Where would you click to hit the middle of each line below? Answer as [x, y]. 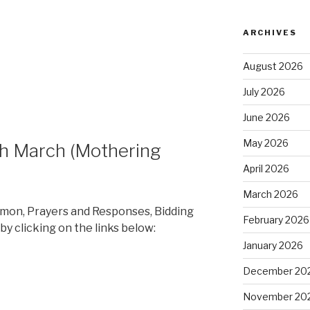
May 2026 [265, 143]
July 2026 [264, 91]
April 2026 [266, 168]
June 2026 [266, 117]
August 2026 [273, 66]
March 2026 [270, 194]
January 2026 [273, 245]
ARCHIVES [270, 32]
